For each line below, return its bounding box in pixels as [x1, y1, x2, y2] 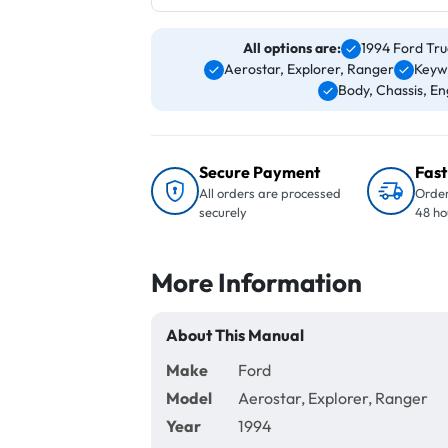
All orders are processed [199, 185, 341, 201]
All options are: [243, 39, 341, 57]
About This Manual [166, 325, 304, 345]
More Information [151, 266, 362, 299]
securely [199, 204, 247, 220]
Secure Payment [199, 162, 320, 182]
